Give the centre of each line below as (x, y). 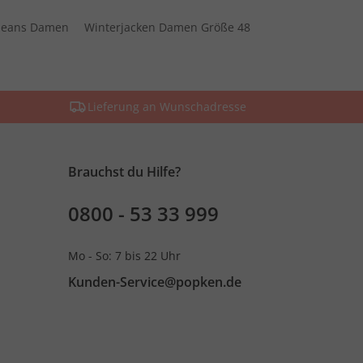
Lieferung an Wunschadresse (167, 107)
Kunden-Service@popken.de (154, 282)
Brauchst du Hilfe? (124, 172)
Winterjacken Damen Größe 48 (168, 28)
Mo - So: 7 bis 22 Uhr (124, 256)
